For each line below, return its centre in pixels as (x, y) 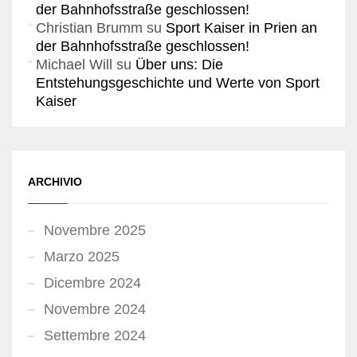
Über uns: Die (179, 64)
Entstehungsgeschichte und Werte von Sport (178, 82)
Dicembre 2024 (92, 282)
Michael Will (74, 64)
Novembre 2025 (95, 230)
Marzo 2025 (82, 256)
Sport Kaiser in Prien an (241, 27)
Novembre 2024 (95, 309)
